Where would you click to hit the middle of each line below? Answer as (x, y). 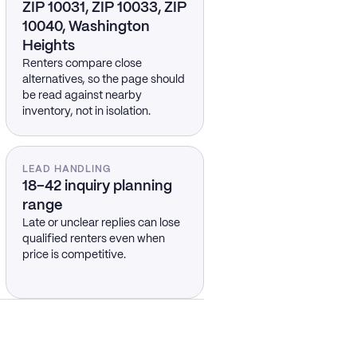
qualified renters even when (93, 239)
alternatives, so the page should (103, 80)
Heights (48, 46)
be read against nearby (82, 96)
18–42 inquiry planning (97, 186)
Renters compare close (82, 64)
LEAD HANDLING (67, 169)
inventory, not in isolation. (86, 112)
